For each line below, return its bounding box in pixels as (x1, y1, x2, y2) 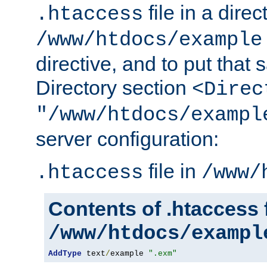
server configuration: (36, 128, 219, 151)
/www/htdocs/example (36, 29, 262, 52)
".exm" (148, 249, 177, 259)
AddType (48, 249, 82, 259)
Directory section (36, 76, 192, 100)
